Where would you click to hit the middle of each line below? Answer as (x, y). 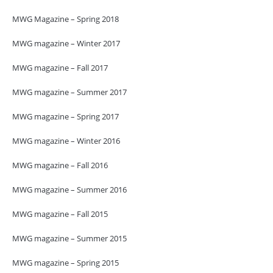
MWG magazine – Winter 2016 (66, 140)
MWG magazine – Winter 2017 (66, 43)
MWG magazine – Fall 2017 (60, 67)
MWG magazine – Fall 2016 (60, 165)
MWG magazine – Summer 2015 (69, 238)
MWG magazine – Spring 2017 (66, 116)
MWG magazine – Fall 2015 (60, 214)
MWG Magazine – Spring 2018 (66, 19)
